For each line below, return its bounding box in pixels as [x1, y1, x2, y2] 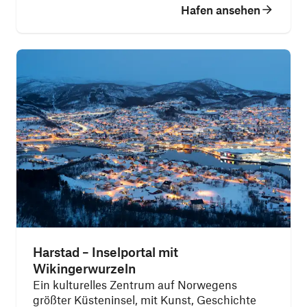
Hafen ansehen [181, 3, 260, 16]
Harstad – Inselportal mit [33, 244, 178, 260]
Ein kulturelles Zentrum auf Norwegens [33, 278, 237, 291]
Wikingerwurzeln [33, 260, 136, 276]
